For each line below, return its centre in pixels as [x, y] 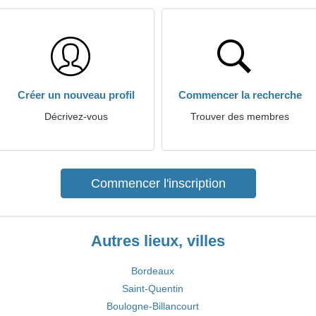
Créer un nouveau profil [76, 95]
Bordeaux [153, 271]
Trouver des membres [240, 116]
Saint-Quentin [153, 288]
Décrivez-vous [76, 116]
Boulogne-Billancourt [153, 306]
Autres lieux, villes [158, 241]
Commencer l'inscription [158, 183]
